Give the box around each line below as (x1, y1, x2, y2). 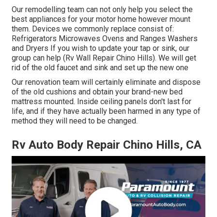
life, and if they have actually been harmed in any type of (12, 106, 201, 116)
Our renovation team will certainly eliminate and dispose (12, 77, 201, 87)
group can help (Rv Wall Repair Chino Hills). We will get (12, 53, 196, 62)
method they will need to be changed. (12, 116, 138, 125)
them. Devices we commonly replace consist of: (12, 24, 174, 33)
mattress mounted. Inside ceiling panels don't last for (12, 96, 191, 106)
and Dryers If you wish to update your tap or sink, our (12, 43, 189, 53)
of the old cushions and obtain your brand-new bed (12, 87, 183, 96)
